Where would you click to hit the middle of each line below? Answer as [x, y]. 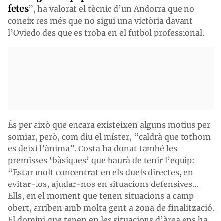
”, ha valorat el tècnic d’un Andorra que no [111, 9]
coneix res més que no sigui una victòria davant [100, 20]
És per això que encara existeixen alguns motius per [109, 125]
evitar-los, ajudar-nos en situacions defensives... [103, 184]
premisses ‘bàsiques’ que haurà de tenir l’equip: [101, 160]
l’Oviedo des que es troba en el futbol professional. [106, 32]
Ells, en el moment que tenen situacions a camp [101, 196]
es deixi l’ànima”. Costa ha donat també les [92, 148]
